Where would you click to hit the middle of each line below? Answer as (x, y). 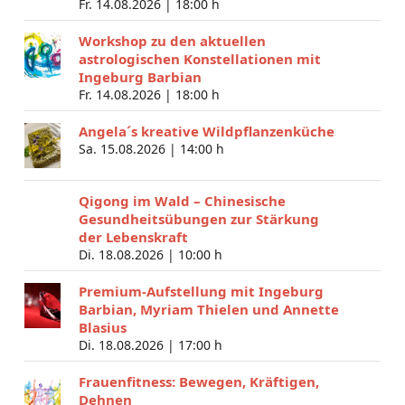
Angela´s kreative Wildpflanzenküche (206, 131)
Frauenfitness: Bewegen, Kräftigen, (198, 381)
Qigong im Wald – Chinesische (182, 200)
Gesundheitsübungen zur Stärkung (198, 218)
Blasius (102, 327)
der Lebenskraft (133, 236)
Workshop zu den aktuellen (172, 40)
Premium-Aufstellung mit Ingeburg (201, 291)
